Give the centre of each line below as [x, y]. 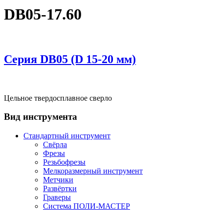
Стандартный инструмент [67, 136]
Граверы [57, 197]
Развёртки [60, 189]
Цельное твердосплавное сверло [58, 98]
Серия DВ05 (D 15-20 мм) [70, 59]
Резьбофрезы [64, 162]
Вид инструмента [41, 117]
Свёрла [55, 145]
